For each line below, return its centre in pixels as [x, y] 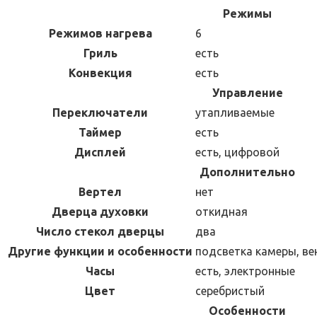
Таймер [100, 132]
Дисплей [100, 152]
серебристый [230, 290]
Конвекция [100, 73]
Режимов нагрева [100, 33]
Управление [247, 92]
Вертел [100, 191]
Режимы [247, 13]
